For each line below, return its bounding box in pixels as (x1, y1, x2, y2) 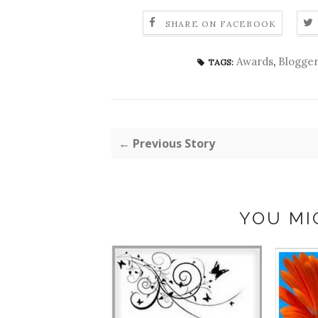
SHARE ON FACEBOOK (165, 18, 277, 29)
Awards (236, 55, 273, 69)
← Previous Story (119, 136, 215, 152)
